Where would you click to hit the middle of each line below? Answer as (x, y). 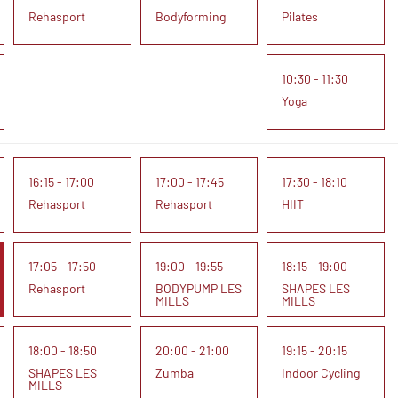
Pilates (300, 16)
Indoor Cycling (321, 373)
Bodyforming (190, 16)
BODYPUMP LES (198, 288)
